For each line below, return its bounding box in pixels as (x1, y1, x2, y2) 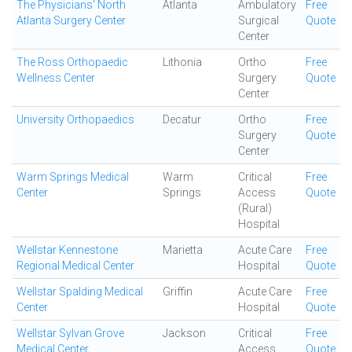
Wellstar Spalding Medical (16, 285, 143, 298)
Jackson (163, 327, 206, 339)
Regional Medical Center (16, 259, 134, 272)
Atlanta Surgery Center (16, 14, 126, 27)
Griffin (163, 285, 192, 298)
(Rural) (238, 202, 272, 214)
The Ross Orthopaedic (16, 56, 128, 68)
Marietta (163, 244, 203, 256)
